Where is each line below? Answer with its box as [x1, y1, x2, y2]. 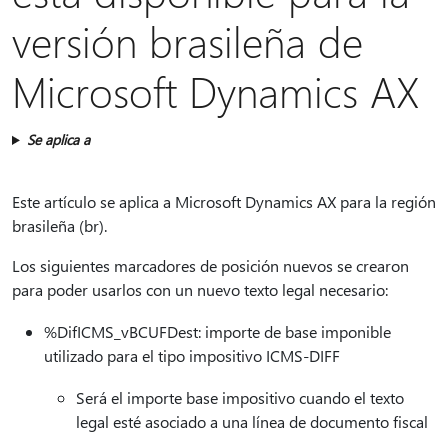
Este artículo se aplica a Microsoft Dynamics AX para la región [12, 191, 436, 212]
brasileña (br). [12, 215, 107, 236]
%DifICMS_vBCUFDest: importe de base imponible [44, 321, 391, 342]
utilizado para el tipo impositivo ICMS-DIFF [44, 345, 340, 366]
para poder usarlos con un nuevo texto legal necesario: [12, 279, 388, 300]
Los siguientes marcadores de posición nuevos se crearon [12, 255, 409, 276]
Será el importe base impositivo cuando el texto [76, 387, 404, 408]
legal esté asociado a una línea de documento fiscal [76, 411, 428, 432]
